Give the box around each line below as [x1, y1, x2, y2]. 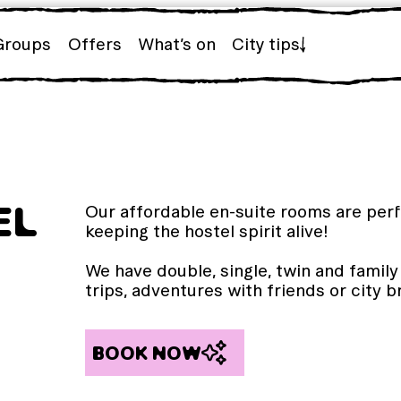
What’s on [137, 34, 216, 54]
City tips [231, 34, 300, 54]
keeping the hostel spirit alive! [85, 221, 329, 242]
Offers [67, 34, 122, 54]
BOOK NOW [92, 342, 202, 363]
